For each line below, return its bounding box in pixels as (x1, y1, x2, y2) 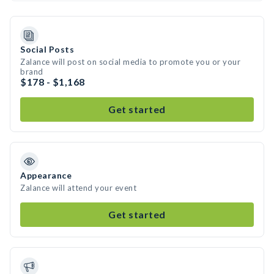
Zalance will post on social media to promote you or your (20, 57, 240, 67)
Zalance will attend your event (20, 183, 136, 193)
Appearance (20, 170, 72, 180)
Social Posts (20, 44, 74, 54)
